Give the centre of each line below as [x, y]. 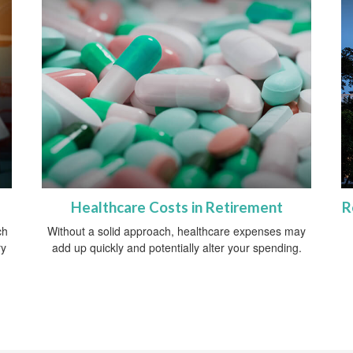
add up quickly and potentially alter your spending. [176, 248]
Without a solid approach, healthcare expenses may [176, 231]
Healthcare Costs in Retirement [176, 208]
